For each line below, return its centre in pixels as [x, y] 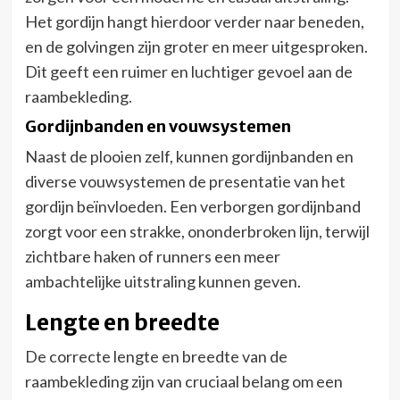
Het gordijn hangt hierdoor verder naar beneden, [194, 21]
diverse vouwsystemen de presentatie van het [185, 181]
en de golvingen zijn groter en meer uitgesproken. [196, 46]
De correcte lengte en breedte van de [156, 356]
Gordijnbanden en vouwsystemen [158, 126]
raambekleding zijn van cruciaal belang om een [183, 381]
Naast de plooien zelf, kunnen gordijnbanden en [189, 156]
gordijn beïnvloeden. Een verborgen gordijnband [192, 206]
